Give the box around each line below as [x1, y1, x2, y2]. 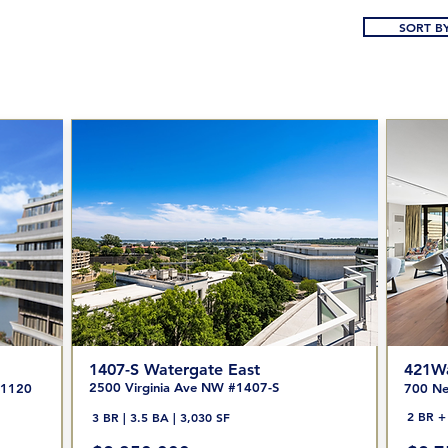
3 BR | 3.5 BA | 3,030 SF [91, 409, 230, 425]
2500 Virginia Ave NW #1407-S [88, 379, 279, 395]
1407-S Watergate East [88, 360, 260, 379]
